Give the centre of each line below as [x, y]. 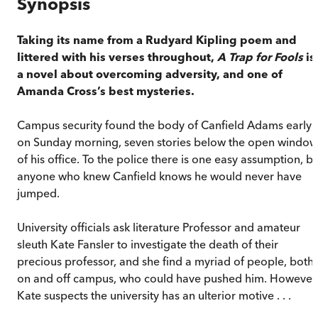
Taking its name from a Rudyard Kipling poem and [157, 39]
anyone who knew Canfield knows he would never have [159, 176]
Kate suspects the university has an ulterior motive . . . [154, 295]
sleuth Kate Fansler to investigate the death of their [148, 244]
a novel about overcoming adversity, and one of [150, 73]
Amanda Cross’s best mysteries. [106, 91]
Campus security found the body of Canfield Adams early [164, 125]
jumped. [38, 193]
